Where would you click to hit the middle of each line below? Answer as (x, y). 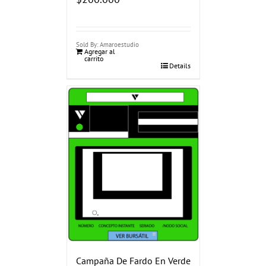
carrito (94, 58)
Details (180, 65)
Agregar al (99, 51)
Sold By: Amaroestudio (107, 44)
